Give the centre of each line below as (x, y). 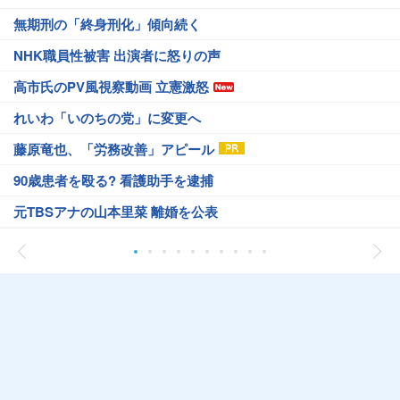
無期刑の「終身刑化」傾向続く (107, 24)
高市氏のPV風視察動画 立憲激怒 (111, 86)
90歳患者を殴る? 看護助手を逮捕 (113, 180)
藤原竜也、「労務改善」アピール (114, 149)
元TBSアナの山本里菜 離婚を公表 (116, 211)
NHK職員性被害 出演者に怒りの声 (117, 55)
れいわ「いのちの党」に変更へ (107, 117)
